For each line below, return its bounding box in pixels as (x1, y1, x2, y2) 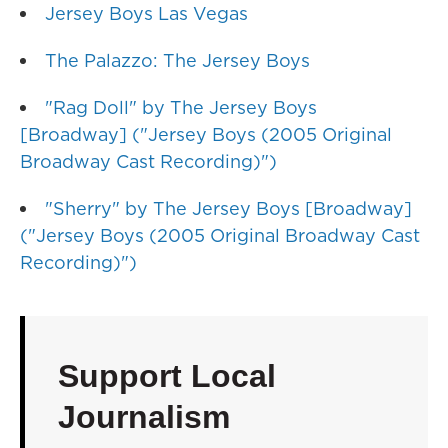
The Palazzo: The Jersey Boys (45, 48, 310, 73)
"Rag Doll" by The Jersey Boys (45, 95, 317, 120)
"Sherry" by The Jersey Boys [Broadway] (45, 196, 412, 221)
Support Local (57, 358, 276, 394)
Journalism (57, 399, 230, 435)
